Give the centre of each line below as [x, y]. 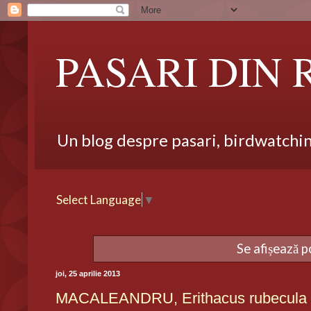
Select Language [99, 200]
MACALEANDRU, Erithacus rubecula [181, 298]
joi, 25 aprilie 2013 [88, 274]
